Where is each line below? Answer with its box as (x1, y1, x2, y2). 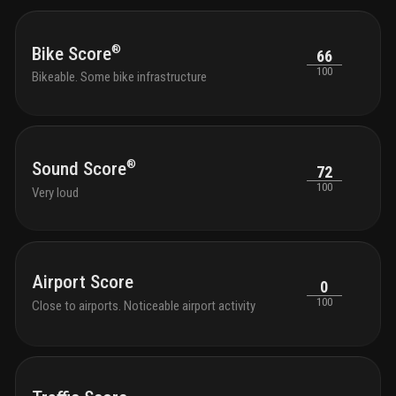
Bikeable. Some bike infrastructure (32, 69, 207, 86)
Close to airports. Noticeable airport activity (32, 297, 255, 314)
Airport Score (32, 271, 133, 293)
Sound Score (32, 158, 126, 180)
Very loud (32, 184, 79, 201)
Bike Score (32, 42, 111, 65)
